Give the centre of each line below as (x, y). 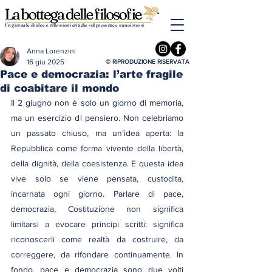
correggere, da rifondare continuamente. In (97, 254)
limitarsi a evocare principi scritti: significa (97, 224)
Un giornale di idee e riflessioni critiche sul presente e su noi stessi (75, 25)
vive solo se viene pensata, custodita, (97, 178)
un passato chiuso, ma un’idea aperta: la (97, 133)
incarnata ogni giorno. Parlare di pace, (97, 194)
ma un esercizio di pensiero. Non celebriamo (97, 118)
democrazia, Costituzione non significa (97, 209)
